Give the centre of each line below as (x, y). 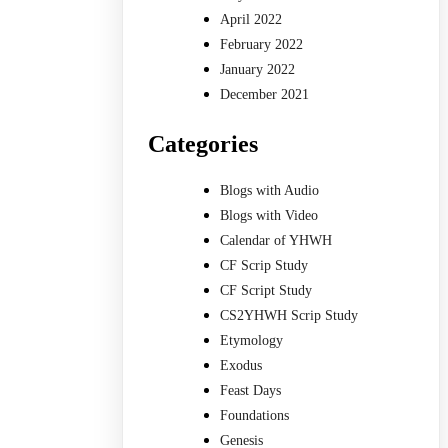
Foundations (255, 415)
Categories (203, 144)
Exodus (241, 365)
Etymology (252, 340)
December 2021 (265, 95)
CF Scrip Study (264, 265)
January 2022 (258, 70)
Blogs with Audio (270, 190)
